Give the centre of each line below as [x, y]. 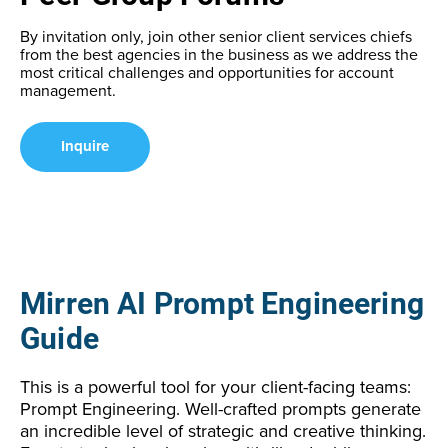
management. [68, 90]
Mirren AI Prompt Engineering [222, 303]
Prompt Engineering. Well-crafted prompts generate [220, 408]
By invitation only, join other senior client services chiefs [216, 36]
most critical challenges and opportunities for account [207, 72]
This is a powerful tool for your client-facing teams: [215, 386]
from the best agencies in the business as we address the [219, 54]
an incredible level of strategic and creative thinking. [223, 430]
